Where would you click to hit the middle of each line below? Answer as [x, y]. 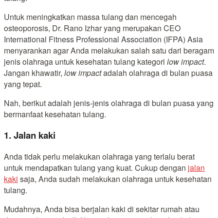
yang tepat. [23, 84]
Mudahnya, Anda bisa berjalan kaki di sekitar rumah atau [102, 209]
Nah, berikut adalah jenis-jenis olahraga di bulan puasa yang [109, 103]
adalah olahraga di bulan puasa [158, 73]
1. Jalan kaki [30, 135]
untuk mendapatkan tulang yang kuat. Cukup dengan [96, 167]
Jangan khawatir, [34, 73]
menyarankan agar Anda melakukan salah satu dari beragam [109, 50]
